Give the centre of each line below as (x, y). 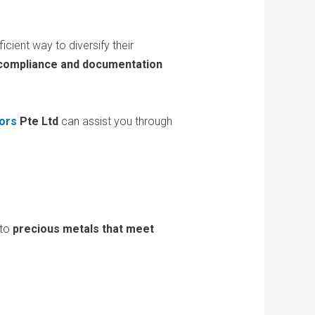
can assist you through (115, 122)
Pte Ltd (37, 122)
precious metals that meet (83, 229)
